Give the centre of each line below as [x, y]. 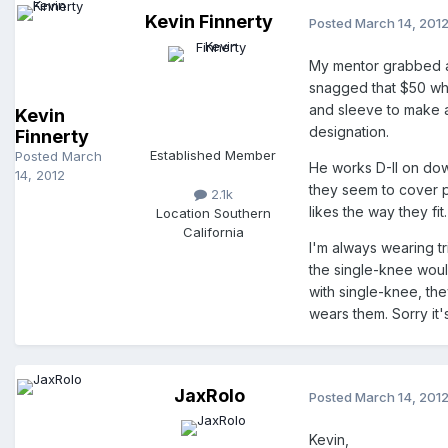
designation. [349, 132]
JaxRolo [209, 396]
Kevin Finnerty [209, 22]
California [213, 232]
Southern [242, 213]
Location [184, 213]
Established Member [213, 155]
